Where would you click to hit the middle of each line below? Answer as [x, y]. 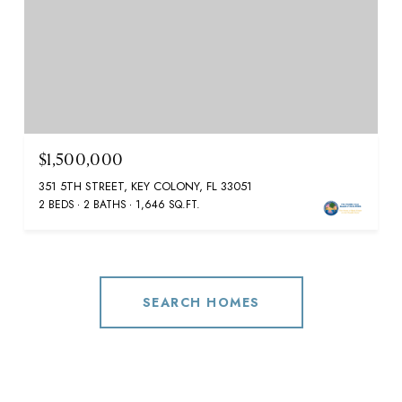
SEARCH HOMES [201, 302]
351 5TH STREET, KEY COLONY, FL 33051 [145, 186]
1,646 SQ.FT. [168, 204]
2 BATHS [105, 204]
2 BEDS [57, 204]
